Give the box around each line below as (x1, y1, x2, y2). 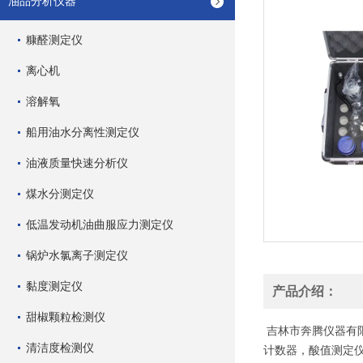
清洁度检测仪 (26, 341, 94, 354)
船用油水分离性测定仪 (26, 126, 139, 139)
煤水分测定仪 (26, 187, 94, 200)
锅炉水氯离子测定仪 (26, 249, 128, 262)
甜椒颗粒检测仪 (26, 310, 105, 323)
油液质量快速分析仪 (26, 156, 128, 169)
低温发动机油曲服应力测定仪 (26, 218, 173, 231)
